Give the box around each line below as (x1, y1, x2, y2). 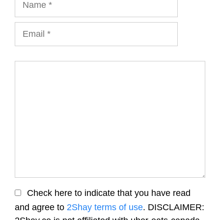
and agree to (15, 202, 67, 212)
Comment (14, 62, 53, 72)
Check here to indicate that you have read (25, 188, 191, 198)
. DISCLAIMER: (143, 202, 204, 212)
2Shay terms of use (67, 202, 143, 212)
